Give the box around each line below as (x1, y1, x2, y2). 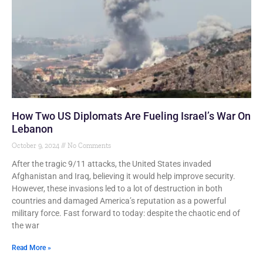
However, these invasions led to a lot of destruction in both (12, 184, 222, 193)
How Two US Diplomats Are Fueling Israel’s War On (12, 110, 251, 122)
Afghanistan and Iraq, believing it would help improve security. (12, 171, 235, 181)
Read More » (12, 244, 51, 252)
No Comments (66, 141, 111, 150)
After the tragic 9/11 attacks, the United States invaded (12, 159, 211, 168)
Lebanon (12, 123, 53, 135)
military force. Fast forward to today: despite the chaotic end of (12, 208, 240, 218)
